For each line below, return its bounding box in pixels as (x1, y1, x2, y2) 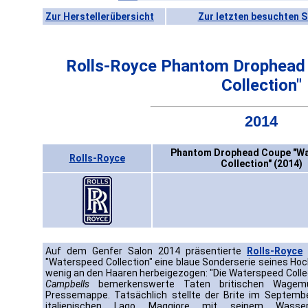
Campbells (45, 278, 89, 290)
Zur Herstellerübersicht (45, 11, 154, 22)
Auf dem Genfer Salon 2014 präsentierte (45, 245, 247, 257)
